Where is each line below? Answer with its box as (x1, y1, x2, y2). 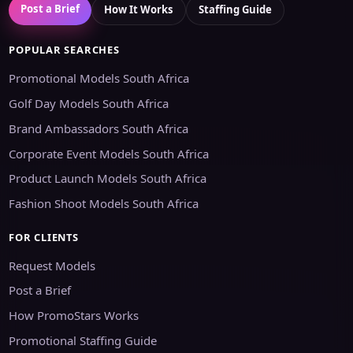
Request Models (9, 257, 96, 273)
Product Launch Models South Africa (9, 170, 207, 187)
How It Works (104, 2, 174, 17)
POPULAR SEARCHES (9, 43, 120, 58)
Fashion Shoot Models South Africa (9, 195, 199, 212)
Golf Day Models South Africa (9, 95, 169, 112)
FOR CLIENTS (9, 229, 79, 244)
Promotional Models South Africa (9, 70, 190, 87)
